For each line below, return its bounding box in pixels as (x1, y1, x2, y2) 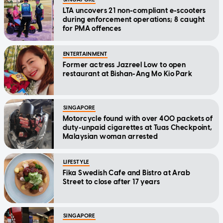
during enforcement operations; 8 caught (63, 15, 205, 24)
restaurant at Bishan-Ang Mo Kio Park (63, 69, 193, 78)
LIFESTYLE (63, 158, 89, 165)
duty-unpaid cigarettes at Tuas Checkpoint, (63, 123, 213, 132)
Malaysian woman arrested (63, 132, 158, 141)
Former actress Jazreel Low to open (63, 60, 186, 69)
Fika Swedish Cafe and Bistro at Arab (63, 168, 191, 177)
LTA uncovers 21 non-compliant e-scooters (63, 6, 206, 15)
